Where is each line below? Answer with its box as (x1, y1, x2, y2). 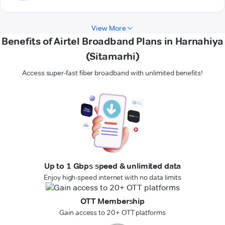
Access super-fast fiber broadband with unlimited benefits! (22, 68, 203, 78)
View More (91, 24, 126, 33)
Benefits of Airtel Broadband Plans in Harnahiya (2, 35, 223, 48)
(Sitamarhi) (85, 50, 140, 63)
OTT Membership (80, 196, 145, 206)
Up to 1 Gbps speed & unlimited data (44, 161, 181, 171)
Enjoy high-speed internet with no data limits (44, 173, 181, 182)
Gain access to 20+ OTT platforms (59, 208, 166, 217)
